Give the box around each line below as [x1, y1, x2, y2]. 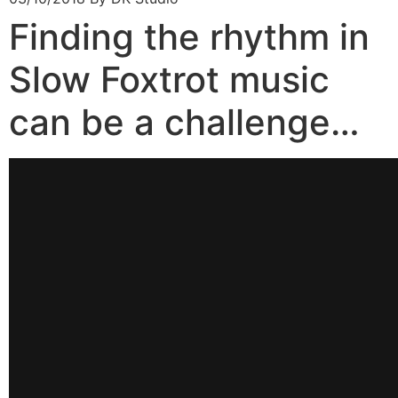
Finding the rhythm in [9, 15, 370, 59]
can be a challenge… [9, 100, 360, 144]
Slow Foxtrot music [9, 58, 330, 101]
